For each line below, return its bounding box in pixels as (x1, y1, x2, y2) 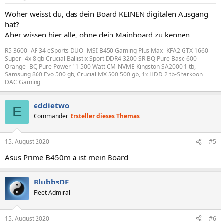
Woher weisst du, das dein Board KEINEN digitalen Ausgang (5, 8, 208, 19)
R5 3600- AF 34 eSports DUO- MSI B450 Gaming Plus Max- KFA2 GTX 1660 (5, 46, 208, 55)
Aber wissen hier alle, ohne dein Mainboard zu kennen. (5, 29, 192, 39)
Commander (34, 111, 68, 120)
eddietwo (34, 100, 69, 110)
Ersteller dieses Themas (70, 111, 140, 120)
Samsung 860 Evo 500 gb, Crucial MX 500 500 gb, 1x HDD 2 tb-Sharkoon (5, 70, 203, 78)
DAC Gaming (5, 77, 40, 86)
